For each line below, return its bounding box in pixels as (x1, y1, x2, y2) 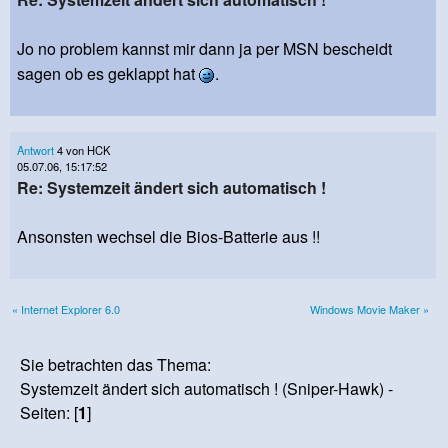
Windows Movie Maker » (310, 300, 429, 317)
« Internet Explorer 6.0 (12, 300, 120, 317)
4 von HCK (54, 141, 110, 158)
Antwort (17, 141, 54, 158)
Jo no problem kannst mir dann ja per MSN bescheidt (17, 36, 392, 60)
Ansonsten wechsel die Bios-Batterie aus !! (17, 224, 320, 248)
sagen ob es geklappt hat (17, 61, 199, 85)
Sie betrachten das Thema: (20, 352, 212, 376)
